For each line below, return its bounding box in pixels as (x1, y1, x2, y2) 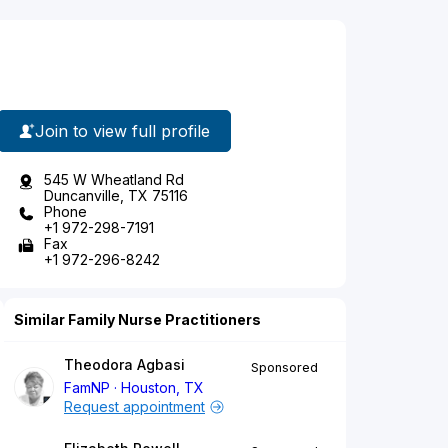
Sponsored (251, 360, 318, 376)
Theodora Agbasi (64, 356, 185, 374)
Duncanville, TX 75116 (44, 187, 188, 205)
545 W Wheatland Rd (44, 171, 184, 189)
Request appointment (64, 398, 205, 416)
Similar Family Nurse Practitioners (14, 311, 261, 329)
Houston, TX (121, 379, 205, 397)
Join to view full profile (35, 120, 210, 141)
